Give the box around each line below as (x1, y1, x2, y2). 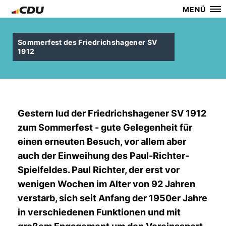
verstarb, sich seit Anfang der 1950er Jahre (18, 193, 207, 203)
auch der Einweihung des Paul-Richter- (18, 150, 189, 161)
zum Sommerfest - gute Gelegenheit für (18, 122, 192, 133)
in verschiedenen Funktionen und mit (18, 207, 181, 217)
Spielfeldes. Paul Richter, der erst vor (18, 164, 180, 175)
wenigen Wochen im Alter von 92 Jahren (18, 179, 195, 189)
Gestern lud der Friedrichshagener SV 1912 (18, 108, 206, 119)
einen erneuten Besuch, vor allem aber (18, 136, 186, 147)
